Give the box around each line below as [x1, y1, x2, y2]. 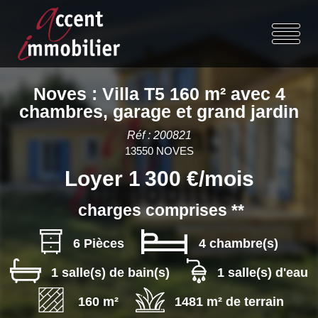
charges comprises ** [77, 202, 244, 219]
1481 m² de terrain [175, 295, 284, 309]
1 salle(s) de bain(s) [50, 265, 170, 280]
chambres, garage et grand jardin [19, 102, 299, 121]
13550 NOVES [124, 145, 194, 157]
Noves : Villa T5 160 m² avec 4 [33, 84, 285, 104]
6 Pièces [73, 236, 125, 251]
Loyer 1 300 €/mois [64, 167, 254, 190]
